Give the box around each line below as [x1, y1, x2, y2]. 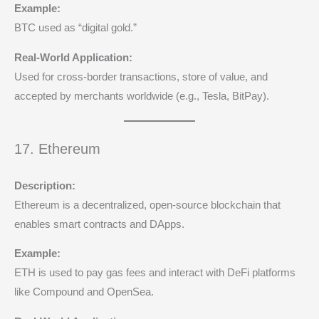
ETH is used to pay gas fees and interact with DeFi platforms [14, 267, 296, 279]
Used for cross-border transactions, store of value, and [14, 70, 268, 83]
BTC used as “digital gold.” [14, 22, 137, 34]
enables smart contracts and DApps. [14, 218, 184, 230]
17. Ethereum [14, 140, 100, 157]
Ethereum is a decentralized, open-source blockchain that [14, 199, 281, 211]
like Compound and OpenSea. [14, 286, 154, 298]
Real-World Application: [14, 51, 132, 63]
